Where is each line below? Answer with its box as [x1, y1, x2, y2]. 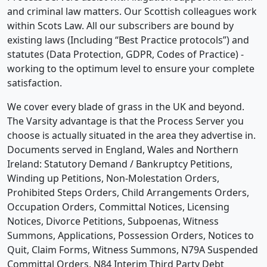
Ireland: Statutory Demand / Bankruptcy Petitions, [7, 157, 232, 170]
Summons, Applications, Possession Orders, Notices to [7, 228, 254, 242]
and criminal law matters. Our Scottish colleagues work [7, 4, 257, 18]
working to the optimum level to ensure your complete [7, 61, 254, 75]
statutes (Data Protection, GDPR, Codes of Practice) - [7, 47, 244, 61]
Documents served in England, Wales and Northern [7, 142, 238, 156]
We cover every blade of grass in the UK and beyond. [7, 100, 244, 113]
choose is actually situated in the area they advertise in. [7, 128, 256, 142]
